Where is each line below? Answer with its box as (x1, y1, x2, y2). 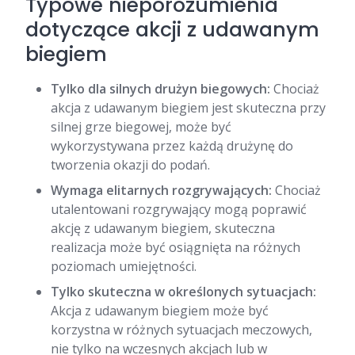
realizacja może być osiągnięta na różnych (51, 239, 300, 257)
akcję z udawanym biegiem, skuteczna (51, 219, 275, 238)
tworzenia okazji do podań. (51, 156, 210, 174)
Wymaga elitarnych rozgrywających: (51, 181, 272, 200)
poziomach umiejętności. (51, 258, 197, 276)
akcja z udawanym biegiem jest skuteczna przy (51, 99, 326, 117)
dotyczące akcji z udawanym (25, 16, 319, 44)
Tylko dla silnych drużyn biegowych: (51, 80, 270, 98)
